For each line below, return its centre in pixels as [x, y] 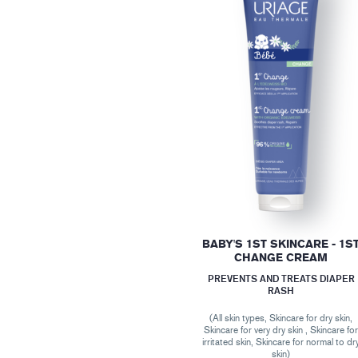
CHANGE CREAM [281, 257]
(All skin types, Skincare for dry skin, [281, 318]
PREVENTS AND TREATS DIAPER [281, 278]
